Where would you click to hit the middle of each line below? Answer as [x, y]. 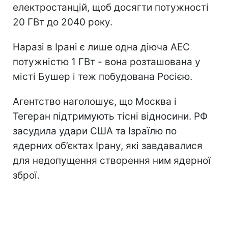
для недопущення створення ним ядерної [112, 160]
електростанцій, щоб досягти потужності [111, 7]
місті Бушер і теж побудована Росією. [103, 76]
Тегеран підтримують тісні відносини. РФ [110, 116]
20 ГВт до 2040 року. [63, 22]
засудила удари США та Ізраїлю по [95, 131]
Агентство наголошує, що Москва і [95, 101]
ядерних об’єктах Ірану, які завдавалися [108, 146]
